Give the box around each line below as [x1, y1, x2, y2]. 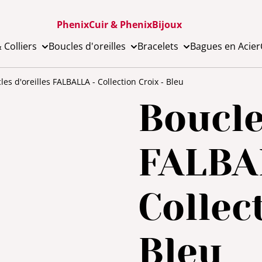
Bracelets [137, 40, 178, 53]
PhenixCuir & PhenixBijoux [57, 18, 182, 31]
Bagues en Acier [190, 40, 260, 53]
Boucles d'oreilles [49, 40, 126, 53]
